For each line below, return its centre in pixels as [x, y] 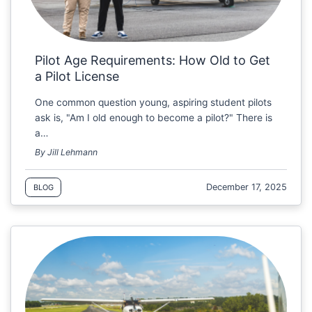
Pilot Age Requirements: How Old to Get [153, 60]
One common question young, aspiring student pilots [154, 102]
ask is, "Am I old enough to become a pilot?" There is [154, 117]
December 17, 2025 [247, 187]
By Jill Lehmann [67, 152]
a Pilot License [77, 76]
